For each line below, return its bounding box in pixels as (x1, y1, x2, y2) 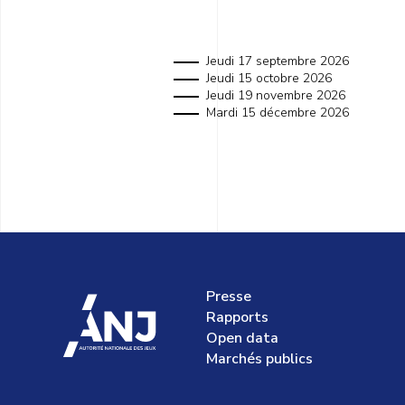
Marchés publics (206, 348, 313, 369)
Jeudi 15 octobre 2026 (206, 69, 332, 87)
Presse (206, 286, 251, 306)
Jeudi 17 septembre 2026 (206, 52, 349, 70)
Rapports (206, 306, 268, 327)
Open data (206, 327, 278, 348)
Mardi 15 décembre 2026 (206, 103, 349, 121)
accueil (155, 305, 198, 325)
